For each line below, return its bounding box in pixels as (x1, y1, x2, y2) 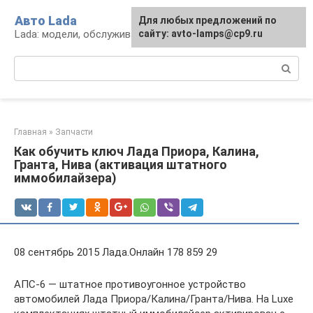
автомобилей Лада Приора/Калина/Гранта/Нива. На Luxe (14, 293, 293, 305)
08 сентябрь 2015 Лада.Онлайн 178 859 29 (14, 246, 217, 259)
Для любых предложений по (138, 15, 277, 26)
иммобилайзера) (14, 170, 117, 185)
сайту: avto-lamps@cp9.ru (138, 28, 263, 39)
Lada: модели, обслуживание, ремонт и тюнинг (15, 28, 241, 41)
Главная (14, 127, 47, 137)
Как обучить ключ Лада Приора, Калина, (14, 144, 259, 159)
